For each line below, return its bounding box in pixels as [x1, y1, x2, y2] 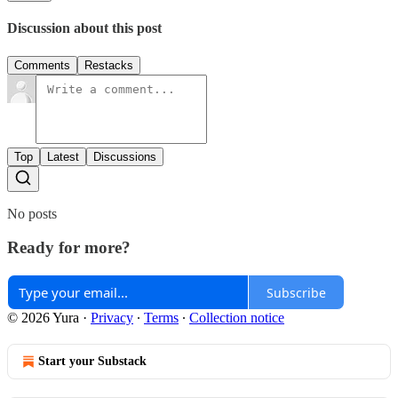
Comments [14, 58, 70, 72]
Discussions [93, 149, 156, 163]
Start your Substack [38, 354, 147, 369]
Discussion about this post [7, 20, 162, 36]
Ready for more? [7, 238, 131, 258]
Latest [47, 149, 79, 163]
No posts [7, 205, 57, 221]
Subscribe [267, 283, 326, 301]
